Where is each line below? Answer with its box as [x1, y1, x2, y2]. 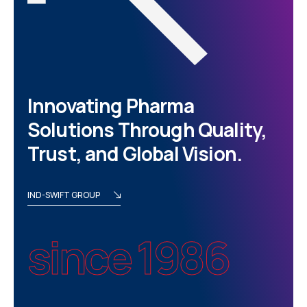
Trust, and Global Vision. [27, 140, 243, 167]
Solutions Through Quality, [27, 116, 267, 143]
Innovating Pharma [27, 93, 194, 119]
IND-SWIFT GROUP [27, 189, 100, 201]
